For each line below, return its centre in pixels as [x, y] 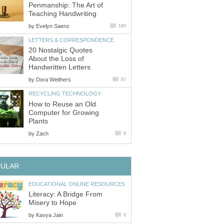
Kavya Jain [49, 215]
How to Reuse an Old [62, 104]
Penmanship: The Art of [66, 5]
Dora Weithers [53, 80]
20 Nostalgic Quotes [60, 50]
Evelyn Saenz [53, 26]
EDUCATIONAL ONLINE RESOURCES [77, 184]
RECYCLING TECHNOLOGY [65, 94]
